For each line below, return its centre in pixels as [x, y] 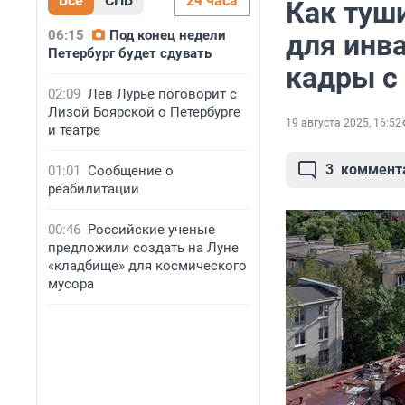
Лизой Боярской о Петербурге [144, 112]
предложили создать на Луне [143, 248]
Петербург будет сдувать [130, 53]
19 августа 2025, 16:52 [344, 123]
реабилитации [94, 189]
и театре [74, 130]
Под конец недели [168, 35]
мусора [71, 284]
